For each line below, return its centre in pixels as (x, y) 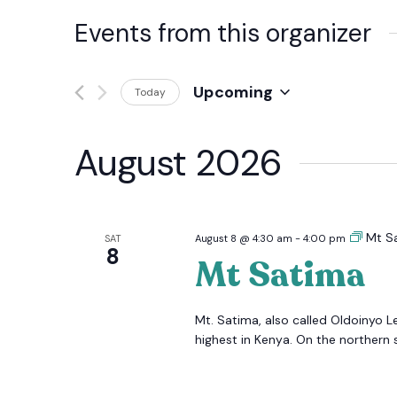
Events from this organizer (223, 33)
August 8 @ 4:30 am (243, 238)
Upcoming (234, 92)
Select (213, 111)
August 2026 (178, 163)
